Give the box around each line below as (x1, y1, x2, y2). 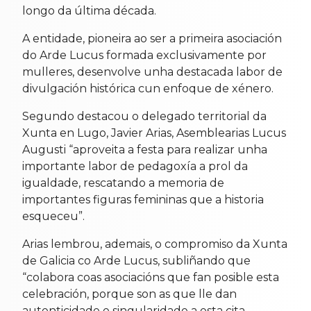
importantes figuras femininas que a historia (22, 193, 264, 207)
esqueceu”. (22, 210, 85, 224)
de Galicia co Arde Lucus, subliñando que (22, 254, 251, 268)
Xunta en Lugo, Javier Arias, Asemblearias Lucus (22, 126, 286, 140)
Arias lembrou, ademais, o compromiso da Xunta (22, 237, 287, 251)
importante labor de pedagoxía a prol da (22, 160, 248, 174)
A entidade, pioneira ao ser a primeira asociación (22, 32, 282, 46)
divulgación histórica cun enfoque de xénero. (22, 82, 274, 96)
